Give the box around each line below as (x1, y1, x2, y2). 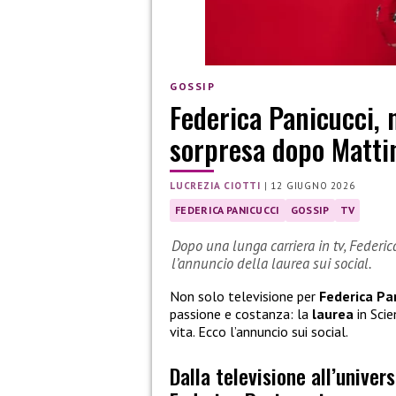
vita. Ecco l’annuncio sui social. (170, 323, 348, 341)
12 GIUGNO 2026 (270, 179, 355, 193)
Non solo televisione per (170, 287, 319, 306)
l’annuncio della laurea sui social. (171, 254, 372, 274)
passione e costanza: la (170, 305, 312, 324)
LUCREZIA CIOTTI (170, 179, 261, 193)
